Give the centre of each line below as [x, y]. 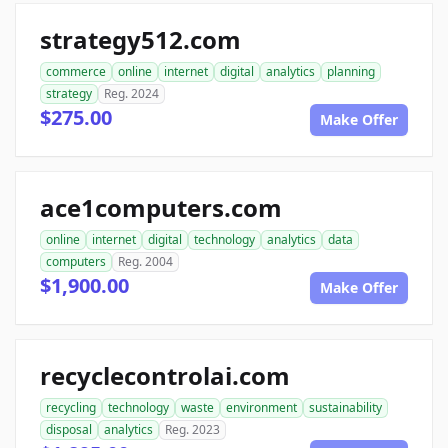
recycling [71, 408]
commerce [76, 72]
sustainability [345, 408]
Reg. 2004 [145, 262]
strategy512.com [140, 40]
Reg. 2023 [192, 430]
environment [261, 408]
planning [351, 72]
